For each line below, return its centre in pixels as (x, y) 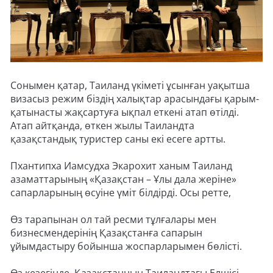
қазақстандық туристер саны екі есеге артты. (118, 139)
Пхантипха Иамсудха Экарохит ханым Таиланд (121, 166)
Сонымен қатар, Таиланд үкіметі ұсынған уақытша (130, 85)
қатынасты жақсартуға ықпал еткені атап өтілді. (125, 112)
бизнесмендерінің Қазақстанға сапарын (106, 233)
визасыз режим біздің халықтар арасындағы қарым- (135, 99)
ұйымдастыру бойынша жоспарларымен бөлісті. (126, 246)
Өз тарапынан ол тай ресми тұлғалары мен (113, 219)
